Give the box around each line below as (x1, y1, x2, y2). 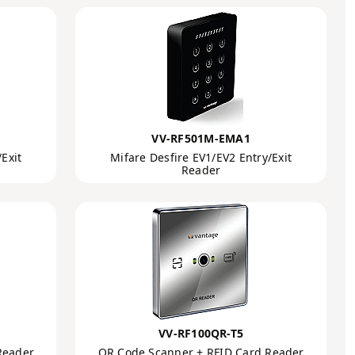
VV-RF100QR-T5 (158, 326, 244, 341)
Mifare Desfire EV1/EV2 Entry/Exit (110, 150, 292, 165)
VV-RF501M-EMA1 (151, 131, 250, 146)
